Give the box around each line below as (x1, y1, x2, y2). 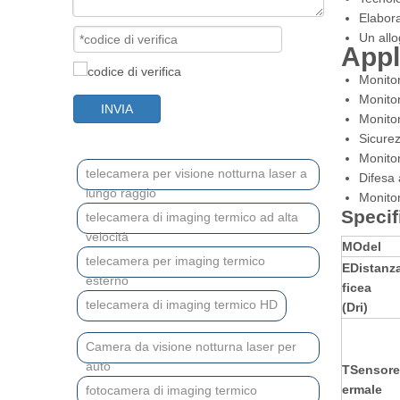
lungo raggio (86, 186, 156, 200)
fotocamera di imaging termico (86, 383, 257, 397)
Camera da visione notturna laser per (86, 339, 296, 354)
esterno (86, 273, 129, 287)
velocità (86, 229, 129, 244)
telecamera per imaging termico (86, 254, 265, 268)
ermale (342, 382, 382, 396)
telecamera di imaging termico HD (86, 297, 278, 312)
